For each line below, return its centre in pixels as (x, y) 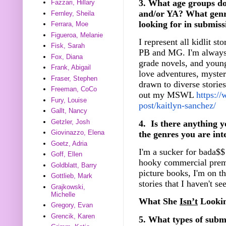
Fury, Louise (69, 100)
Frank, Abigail (71, 68)
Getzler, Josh (71, 122)
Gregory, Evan (72, 205)
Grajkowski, (68, 187)
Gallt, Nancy (69, 111)
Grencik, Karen (73, 216)
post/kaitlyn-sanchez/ (177, 106)
